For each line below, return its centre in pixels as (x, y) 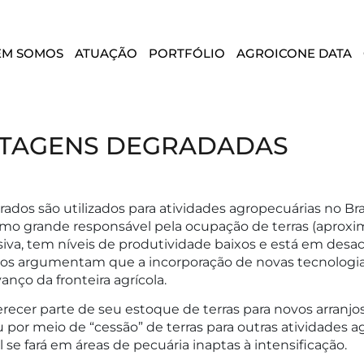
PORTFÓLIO (187, 53)
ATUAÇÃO (106, 53)
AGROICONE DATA (294, 53)
